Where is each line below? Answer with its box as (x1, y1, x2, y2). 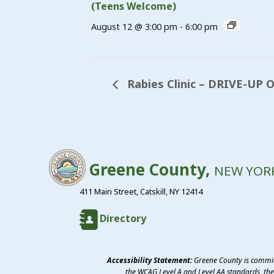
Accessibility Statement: (107, 255, 192, 266)
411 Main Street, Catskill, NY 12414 (80, 186, 202, 198)
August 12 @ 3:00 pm (91, 21, 177, 32)
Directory (100, 212, 146, 226)
